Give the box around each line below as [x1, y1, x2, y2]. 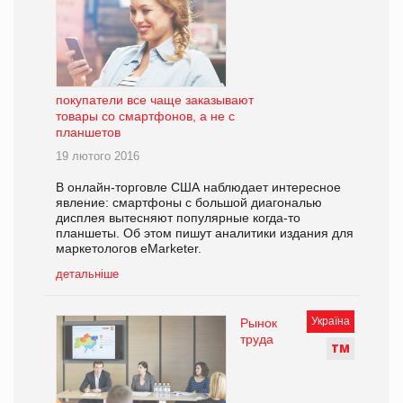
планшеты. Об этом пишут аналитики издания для [56, 226, 354, 241]
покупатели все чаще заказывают [56, 93, 254, 108]
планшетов [56, 125, 121, 140]
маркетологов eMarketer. [56, 241, 201, 256]
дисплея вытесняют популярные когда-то [56, 210, 300, 226]
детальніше [56, 267, 119, 282]
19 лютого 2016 [56, 149, 139, 164]
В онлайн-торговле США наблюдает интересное [56, 180, 341, 195]
